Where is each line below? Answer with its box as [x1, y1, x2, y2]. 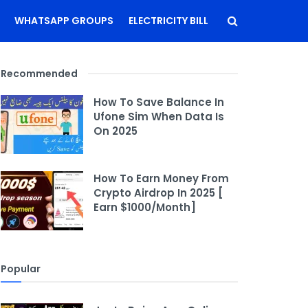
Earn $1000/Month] [93, 199, 196, 214]
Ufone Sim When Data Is [93, 109, 224, 124]
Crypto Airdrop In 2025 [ [93, 185, 223, 200]
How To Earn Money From [93, 170, 229, 186]
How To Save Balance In [93, 95, 224, 109]
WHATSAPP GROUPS [14, 14, 113, 27]
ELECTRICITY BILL [129, 14, 208, 27]
